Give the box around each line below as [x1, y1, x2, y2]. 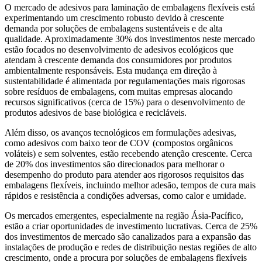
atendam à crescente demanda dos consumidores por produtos [5, 55, 232, 65]
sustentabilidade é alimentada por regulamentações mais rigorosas [5, 76, 245, 87]
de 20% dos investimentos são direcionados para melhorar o [5, 159, 225, 170]
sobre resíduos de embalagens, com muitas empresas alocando [5, 87, 233, 97]
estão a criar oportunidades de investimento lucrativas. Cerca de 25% [5, 221, 257, 232]
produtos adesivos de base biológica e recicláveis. [5, 108, 187, 118]
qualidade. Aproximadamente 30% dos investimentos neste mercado [5, 34, 255, 44]
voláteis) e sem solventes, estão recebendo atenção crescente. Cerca [5, 149, 252, 159]
